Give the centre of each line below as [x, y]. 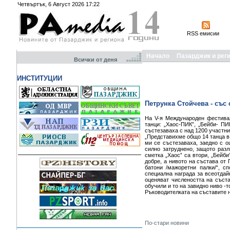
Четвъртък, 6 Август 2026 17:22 [59, 4]
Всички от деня [99, 60]
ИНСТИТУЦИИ [40, 78]
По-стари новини [167, 223]
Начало [158, 56]
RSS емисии [203, 33]
